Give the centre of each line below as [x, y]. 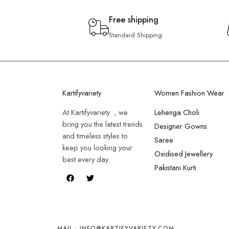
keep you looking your [97, 147]
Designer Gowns [181, 126]
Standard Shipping [135, 35]
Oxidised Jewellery [184, 154]
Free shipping [133, 20]
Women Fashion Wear [190, 93]
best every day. [87, 159]
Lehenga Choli [177, 112]
